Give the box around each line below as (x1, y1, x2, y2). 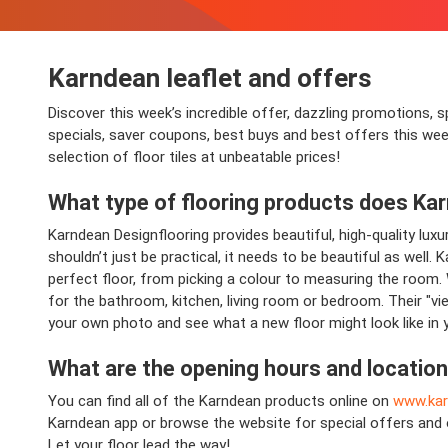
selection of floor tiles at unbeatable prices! (48, 148, 340, 166)
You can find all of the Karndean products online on (48, 392, 393, 410)
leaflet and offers (160, 63, 372, 93)
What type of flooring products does (48, 190, 413, 215)
